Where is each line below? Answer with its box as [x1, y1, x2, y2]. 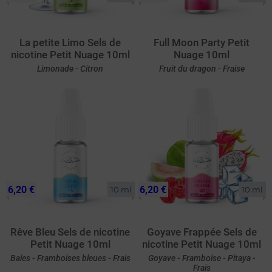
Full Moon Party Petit [154, 36, 250, 49]
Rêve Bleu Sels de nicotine [10, 226, 131, 238]
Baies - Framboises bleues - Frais [10, 253, 131, 263]
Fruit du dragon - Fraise [158, 63, 245, 73]
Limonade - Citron [37, 63, 104, 73]
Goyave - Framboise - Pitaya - [148, 253, 256, 263]
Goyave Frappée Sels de [146, 226, 257, 238]
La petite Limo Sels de [19, 36, 121, 49]
